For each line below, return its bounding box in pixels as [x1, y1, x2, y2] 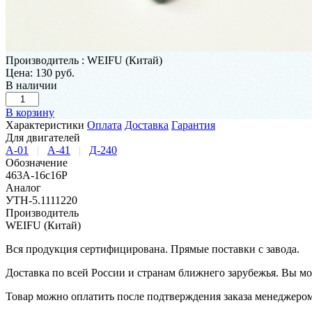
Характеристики [6, 118, 84, 131]
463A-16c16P [6, 169, 68, 181]
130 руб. [36, 66, 75, 79]
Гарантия [171, 118, 215, 131]
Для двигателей [6, 131, 80, 143]
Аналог [6, 181, 41, 194]
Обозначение [6, 156, 68, 169]
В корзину [6, 106, 54, 118]
